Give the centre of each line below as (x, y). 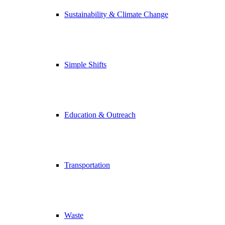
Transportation (87, 165)
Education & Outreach (100, 115)
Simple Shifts (85, 64)
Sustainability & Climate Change (116, 14)
